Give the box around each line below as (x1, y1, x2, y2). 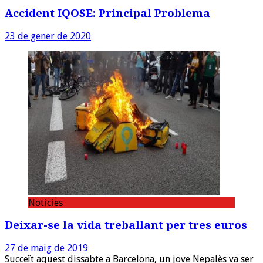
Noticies (28, 197, 63, 208)
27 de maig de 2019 (5, 242, 88, 254)
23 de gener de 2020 (5, 30, 91, 42)
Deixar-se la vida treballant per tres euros (5, 219, 247, 232)
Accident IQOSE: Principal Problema (5, 6, 210, 19)
